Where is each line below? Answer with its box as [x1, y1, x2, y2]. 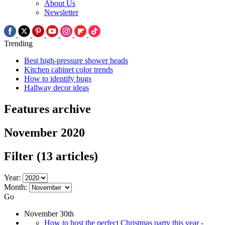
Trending [4, 39, 33, 48]
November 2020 [4, 126, 85, 139]
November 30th [24, 209, 74, 218]
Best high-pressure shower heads [24, 56, 128, 65]
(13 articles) [37, 149, 98, 163]
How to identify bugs [24, 74, 91, 83]
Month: [4, 182, 27, 191]
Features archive [4, 102, 91, 116]
